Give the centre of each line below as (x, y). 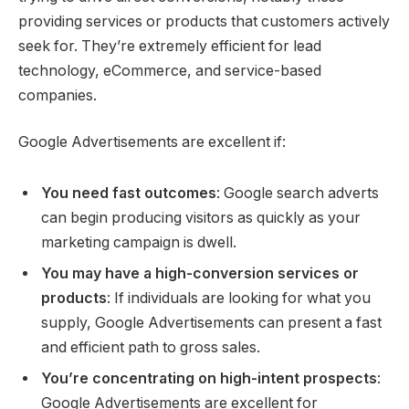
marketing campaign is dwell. (139, 242)
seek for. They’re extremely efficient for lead (170, 46)
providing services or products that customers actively (204, 21)
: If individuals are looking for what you (239, 298)
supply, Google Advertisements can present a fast (211, 322)
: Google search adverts (298, 193)
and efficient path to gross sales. (151, 347)
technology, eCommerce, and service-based (170, 70)
